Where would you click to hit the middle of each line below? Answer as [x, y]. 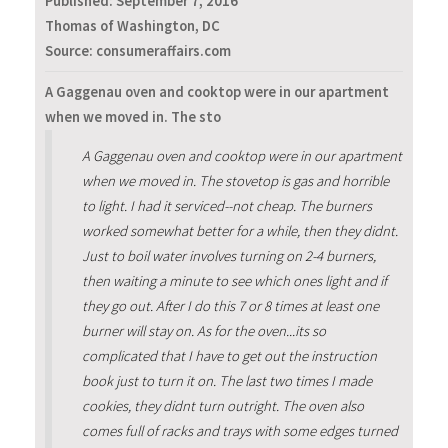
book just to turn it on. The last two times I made [226, 381]
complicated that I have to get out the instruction [229, 356]
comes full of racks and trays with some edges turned [239, 431]
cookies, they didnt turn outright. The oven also [222, 406]
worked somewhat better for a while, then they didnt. [239, 231]
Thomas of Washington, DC [132, 26]
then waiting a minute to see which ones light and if [234, 281]
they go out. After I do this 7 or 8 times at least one [230, 306]
